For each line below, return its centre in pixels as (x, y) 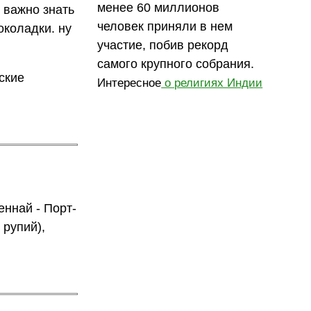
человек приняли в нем (165, 26)
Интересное (129, 83)
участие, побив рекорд (163, 45)
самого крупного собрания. (176, 64)
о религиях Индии (212, 83)
